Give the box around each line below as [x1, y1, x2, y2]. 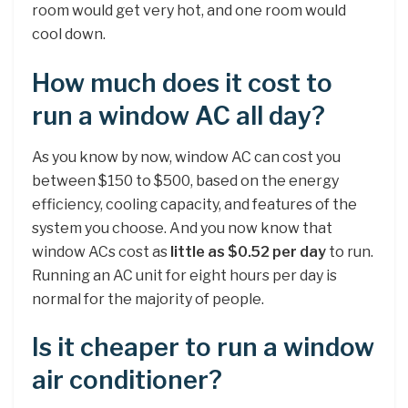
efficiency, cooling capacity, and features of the [32, 195, 357, 213]
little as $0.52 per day [170, 242, 326, 260]
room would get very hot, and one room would [32, 2, 346, 20]
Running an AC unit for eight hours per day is [32, 266, 337, 284]
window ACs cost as [32, 242, 170, 260]
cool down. [32, 25, 106, 44]
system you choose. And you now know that [32, 219, 332, 237]
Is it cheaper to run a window [32, 332, 374, 363]
